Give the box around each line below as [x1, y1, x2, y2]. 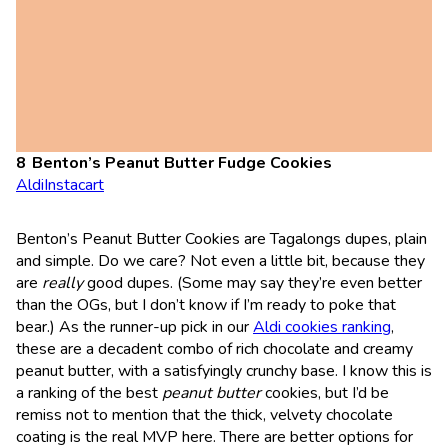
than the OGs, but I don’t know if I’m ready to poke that [16, 293, 396, 316]
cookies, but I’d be [265, 381, 389, 404]
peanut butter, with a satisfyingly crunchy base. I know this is [16, 359, 432, 382]
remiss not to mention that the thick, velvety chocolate [16, 403, 393, 426]
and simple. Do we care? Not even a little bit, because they [16, 249, 425, 272]
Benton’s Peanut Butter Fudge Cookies [32, 151, 332, 174]
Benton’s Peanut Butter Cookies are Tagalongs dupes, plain [16, 227, 427, 250]
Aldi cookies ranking [253, 315, 391, 338]
